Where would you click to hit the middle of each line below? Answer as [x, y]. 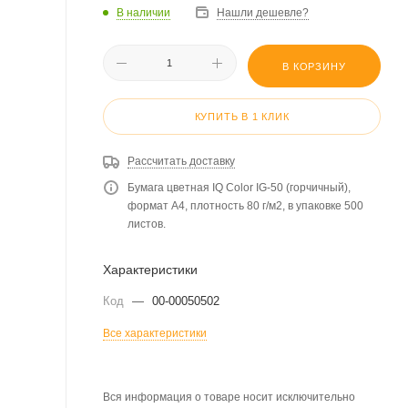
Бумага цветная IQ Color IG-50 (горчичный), [239, 188]
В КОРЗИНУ [314, 66]
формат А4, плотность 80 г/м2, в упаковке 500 [245, 206]
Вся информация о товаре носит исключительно [229, 397]
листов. [147, 224]
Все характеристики [155, 333]
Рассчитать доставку [181, 161]
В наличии [143, 12]
